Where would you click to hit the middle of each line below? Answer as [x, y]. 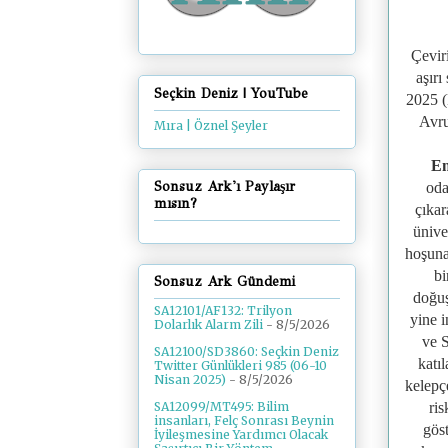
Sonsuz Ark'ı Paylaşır [224, 186]
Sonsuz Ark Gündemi [224, 282]
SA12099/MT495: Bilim [221, 407]
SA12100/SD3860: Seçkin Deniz [246, 352]
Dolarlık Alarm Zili [208, 325]
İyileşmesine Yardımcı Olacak [241, 435]
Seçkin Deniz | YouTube [231, 93]
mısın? [175, 203]
